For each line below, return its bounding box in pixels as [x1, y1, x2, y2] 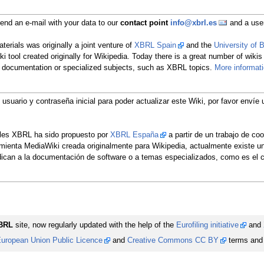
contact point [120, 18, 170, 27]
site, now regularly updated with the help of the [12, 221, 176, 230]
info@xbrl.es [170, 18, 217, 27]
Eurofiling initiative [176, 221, 239, 230]
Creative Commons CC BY [127, 236, 219, 245]
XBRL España [110, 130, 159, 139]
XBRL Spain [134, 41, 176, 49]
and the [183, 41, 214, 49]
